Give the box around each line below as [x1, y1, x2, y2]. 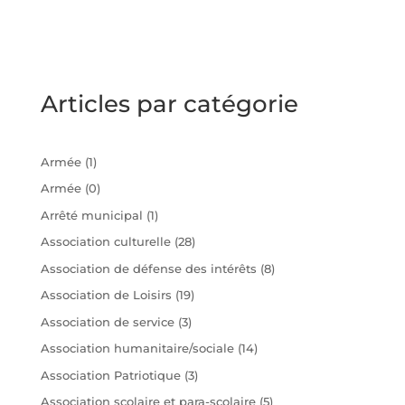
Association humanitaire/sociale [40, 341, 234, 356]
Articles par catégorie [40, 89, 298, 118]
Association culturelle [40, 234, 171, 250]
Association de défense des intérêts [40, 260, 257, 276]
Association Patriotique [40, 367, 181, 382]
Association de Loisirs [40, 287, 172, 303]
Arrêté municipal [40, 207, 143, 222]
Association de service [40, 314, 174, 329]
